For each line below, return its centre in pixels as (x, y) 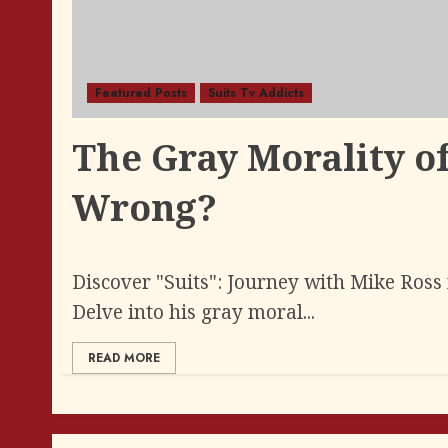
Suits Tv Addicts (256, 92)
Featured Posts (141, 92)
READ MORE (124, 357)
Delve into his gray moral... (193, 311)
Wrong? (144, 207)
